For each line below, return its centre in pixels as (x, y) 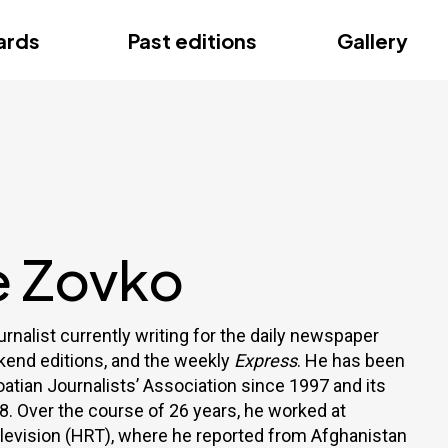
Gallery (372, 40)
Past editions (192, 40)
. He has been (351, 360)
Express (265, 360)
